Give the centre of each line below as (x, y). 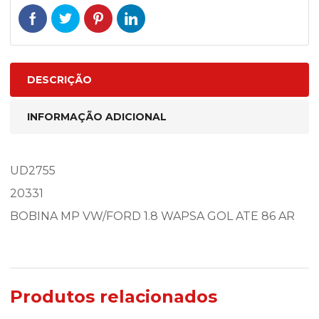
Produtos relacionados (114, 297)
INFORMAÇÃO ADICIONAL (97, 117)
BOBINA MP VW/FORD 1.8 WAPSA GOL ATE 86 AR (152, 216)
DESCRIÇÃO (59, 80)
